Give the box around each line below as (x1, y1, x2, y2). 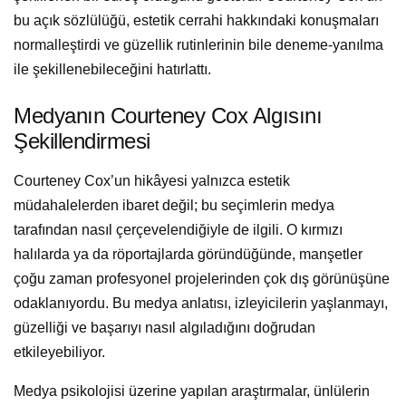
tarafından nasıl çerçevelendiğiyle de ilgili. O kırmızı (14, 222, 343, 238)
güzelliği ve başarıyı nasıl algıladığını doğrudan (14, 320, 315, 336)
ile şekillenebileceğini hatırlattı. (14, 61, 211, 77)
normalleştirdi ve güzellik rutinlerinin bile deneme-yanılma (14, 36, 383, 53)
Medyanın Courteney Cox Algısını (14, 102, 323, 128)
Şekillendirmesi (14, 128, 150, 153)
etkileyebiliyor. (14, 344, 105, 361)
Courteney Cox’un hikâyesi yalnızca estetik (14, 173, 290, 189)
